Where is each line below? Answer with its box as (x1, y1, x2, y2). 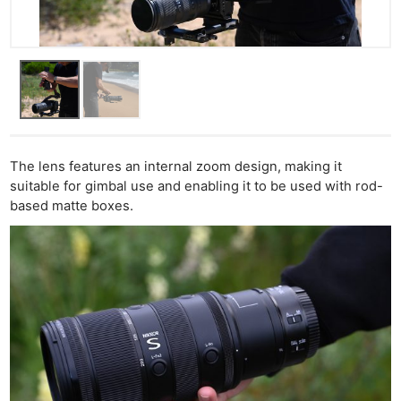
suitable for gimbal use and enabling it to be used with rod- (10, 177, 384, 194)
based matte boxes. (10, 197, 138, 214)
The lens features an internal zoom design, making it (10, 158, 343, 175)
